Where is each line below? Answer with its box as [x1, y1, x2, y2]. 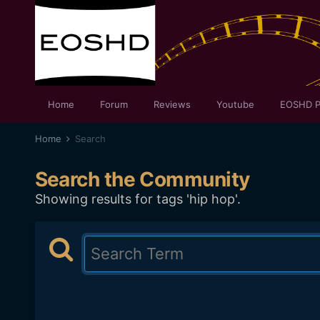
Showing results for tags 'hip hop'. [34, 191, 241, 206]
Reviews [153, 99, 191, 110]
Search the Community [34, 167, 250, 191]
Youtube [216, 99, 254, 110]
